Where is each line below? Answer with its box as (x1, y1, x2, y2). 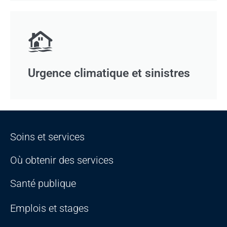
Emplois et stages (10, 202, 89, 215)
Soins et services (10, 131, 85, 143)
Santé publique (10, 177, 76, 190)
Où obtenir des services (10, 154, 113, 167)
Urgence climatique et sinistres (28, 66, 190, 81)
